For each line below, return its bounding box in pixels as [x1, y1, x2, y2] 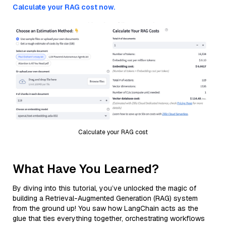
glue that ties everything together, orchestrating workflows [13, 213, 205, 223]
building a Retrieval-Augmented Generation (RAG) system [13, 193, 198, 203]
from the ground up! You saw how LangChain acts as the [13, 203, 198, 213]
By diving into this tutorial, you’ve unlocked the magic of [13, 183, 196, 193]
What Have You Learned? [13, 160, 159, 177]
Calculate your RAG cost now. [13, 3, 115, 12]
